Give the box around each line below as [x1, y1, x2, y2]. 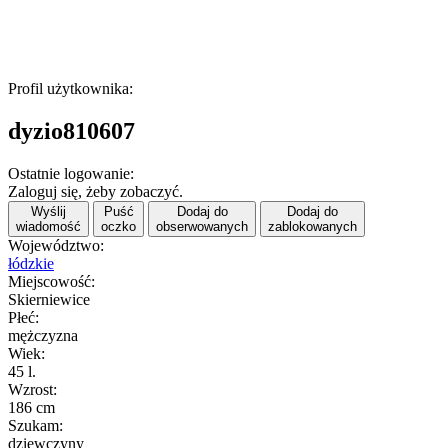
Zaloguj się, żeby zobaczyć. [8, 182, 183, 200]
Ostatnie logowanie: [8, 164, 134, 182]
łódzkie [8, 254, 54, 272]
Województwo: [8, 236, 104, 254]
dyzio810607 [8, 117, 135, 144]
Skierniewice [8, 290, 90, 308]
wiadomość [16, 218, 81, 234]
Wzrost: [8, 380, 57, 398]
